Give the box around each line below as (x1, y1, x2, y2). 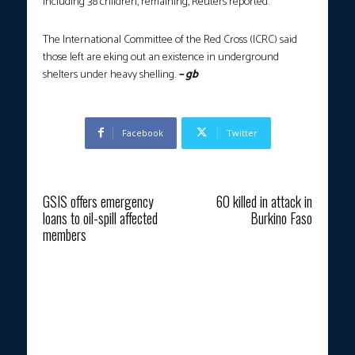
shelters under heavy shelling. (43, 65, 178, 84)
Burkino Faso (250, 207, 312, 228)
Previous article (43, 174, 102, 190)
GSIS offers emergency (43, 190, 154, 212)
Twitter (226, 126, 258, 139)
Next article (266, 174, 312, 190)
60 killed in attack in (216, 190, 312, 212)
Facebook (121, 126, 163, 139)
